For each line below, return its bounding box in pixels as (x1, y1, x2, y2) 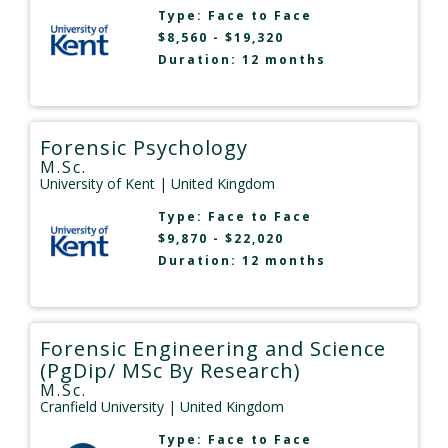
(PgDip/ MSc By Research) (40, 357, 301, 385)
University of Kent (40, 174, 155, 194)
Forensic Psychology (40, 134, 248, 162)
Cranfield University (40, 397, 164, 417)
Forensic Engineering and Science (40, 335, 386, 363)
